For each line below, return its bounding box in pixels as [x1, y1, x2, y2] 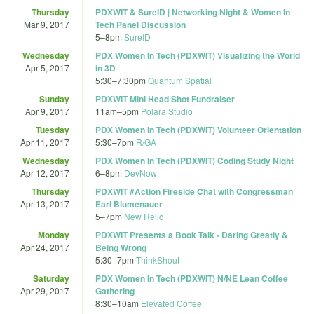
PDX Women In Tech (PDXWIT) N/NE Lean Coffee [95, 271, 288, 285]
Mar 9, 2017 [24, 18, 69, 30]
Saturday [33, 271, 69, 285]
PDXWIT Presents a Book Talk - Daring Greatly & [95, 228, 288, 241]
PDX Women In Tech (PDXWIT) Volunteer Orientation [95, 123, 301, 136]
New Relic [124, 210, 163, 222]
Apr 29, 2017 [20, 284, 69, 296]
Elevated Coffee [141, 296, 202, 309]
